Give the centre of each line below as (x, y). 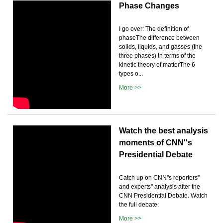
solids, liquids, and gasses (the (161, 47)
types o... (131, 73)
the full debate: (139, 204)
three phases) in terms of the (157, 56)
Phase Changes (149, 5)
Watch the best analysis (164, 130)
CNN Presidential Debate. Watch (163, 195)
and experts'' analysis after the (160, 186)
